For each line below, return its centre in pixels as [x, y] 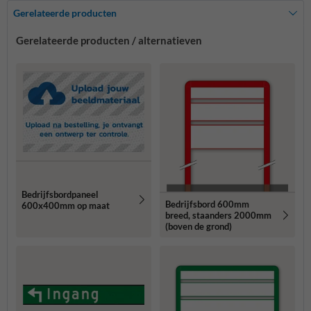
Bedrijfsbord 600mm [207, 204]
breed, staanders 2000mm [218, 216]
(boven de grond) [199, 227]
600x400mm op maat [66, 205]
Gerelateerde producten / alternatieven [109, 41]
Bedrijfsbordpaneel [60, 194]
